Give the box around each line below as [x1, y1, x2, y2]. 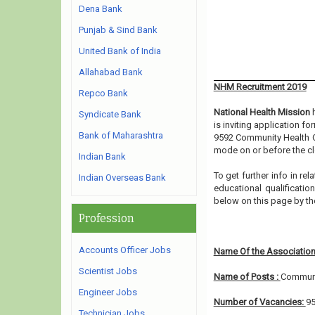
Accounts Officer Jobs [79, 245, 171, 255]
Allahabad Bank [79, 67, 143, 77]
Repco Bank [79, 88, 128, 98]
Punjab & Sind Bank [79, 25, 157, 35]
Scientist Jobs [79, 266, 137, 276]
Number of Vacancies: [213, 297, 306, 307]
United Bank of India [79, 46, 161, 56]
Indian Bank [79, 151, 126, 162]
